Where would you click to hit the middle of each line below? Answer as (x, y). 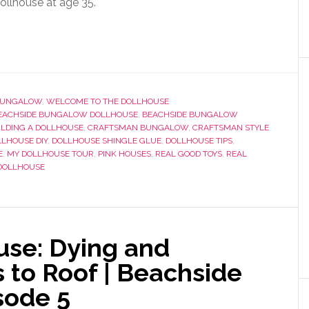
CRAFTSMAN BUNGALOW (138, 128)
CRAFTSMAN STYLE (231, 128)
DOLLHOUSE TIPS (199, 141)
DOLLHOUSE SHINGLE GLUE (107, 141)
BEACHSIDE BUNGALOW (190, 114)
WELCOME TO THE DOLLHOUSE (108, 101)
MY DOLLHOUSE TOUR (50, 154)
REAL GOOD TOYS (189, 154)
